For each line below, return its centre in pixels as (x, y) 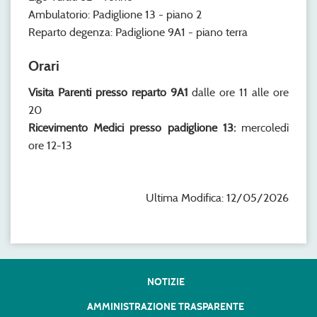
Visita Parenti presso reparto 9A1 (110, 92)
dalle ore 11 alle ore (241, 92)
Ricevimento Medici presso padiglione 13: (132, 128)
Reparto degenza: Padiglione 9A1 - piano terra (138, 32)
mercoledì (262, 128)
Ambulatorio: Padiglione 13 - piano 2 (115, 15)
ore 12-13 (50, 145)
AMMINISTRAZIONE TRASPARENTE (166, 307)
